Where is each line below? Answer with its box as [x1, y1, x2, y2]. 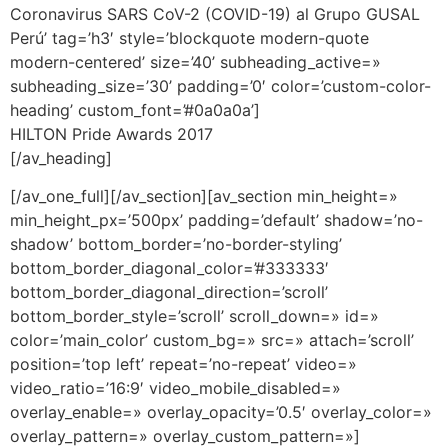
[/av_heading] [10, 147, 112, 168]
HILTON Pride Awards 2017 [10, 123, 213, 144]
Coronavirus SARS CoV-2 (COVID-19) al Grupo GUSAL [10, 3, 420, 24]
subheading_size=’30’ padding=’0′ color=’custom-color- [10, 75, 431, 96]
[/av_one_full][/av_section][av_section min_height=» [10, 186, 398, 207]
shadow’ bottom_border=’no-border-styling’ [10, 234, 342, 255]
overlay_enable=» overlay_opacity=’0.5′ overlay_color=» [10, 402, 432, 423]
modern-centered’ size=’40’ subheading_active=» [10, 51, 381, 72]
